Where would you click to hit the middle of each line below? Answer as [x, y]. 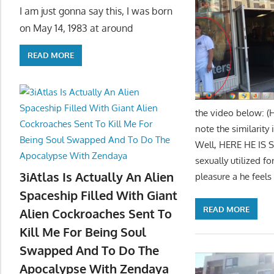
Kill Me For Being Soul [83, 232]
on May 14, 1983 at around [76, 28]
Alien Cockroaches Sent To [96, 214]
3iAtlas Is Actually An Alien [97, 177]
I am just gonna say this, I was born [96, 11]
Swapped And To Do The [89, 250]
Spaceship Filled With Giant [98, 195]
